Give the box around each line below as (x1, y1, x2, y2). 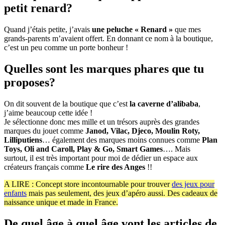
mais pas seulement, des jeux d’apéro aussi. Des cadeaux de (27, 189, 217, 198)
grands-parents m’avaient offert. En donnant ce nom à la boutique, (4, 34, 213, 43)
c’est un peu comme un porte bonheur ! (4, 43, 128, 52)
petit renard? (4, 2, 72, 15)
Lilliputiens (4, 136, 42, 145)
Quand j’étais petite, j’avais (4, 25, 92, 34)
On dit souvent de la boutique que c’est (4, 99, 130, 108)
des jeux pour (172, 180, 214, 189)
